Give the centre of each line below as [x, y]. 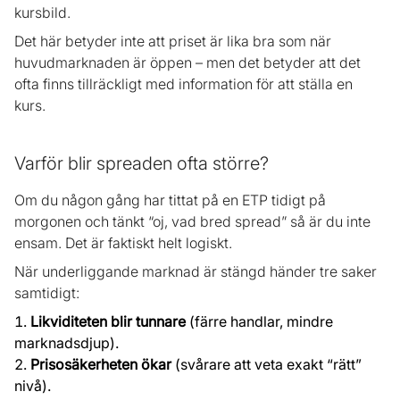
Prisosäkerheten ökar [101, 365]
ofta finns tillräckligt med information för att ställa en [183, 84]
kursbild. [42, 13]
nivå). [33, 386]
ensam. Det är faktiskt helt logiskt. [123, 243]
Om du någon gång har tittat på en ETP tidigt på [170, 200]
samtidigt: [47, 293]
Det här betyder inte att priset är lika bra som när [173, 42]
